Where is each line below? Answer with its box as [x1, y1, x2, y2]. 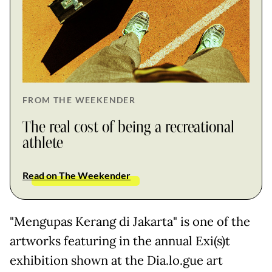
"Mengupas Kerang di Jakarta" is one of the [10, 213, 250, 229]
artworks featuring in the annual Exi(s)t [10, 233, 230, 249]
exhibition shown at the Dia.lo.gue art [10, 252, 223, 268]
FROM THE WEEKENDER [22, 94, 136, 105]
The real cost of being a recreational [22, 119, 234, 135]
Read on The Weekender [22, 169, 131, 181]
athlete [22, 135, 63, 151]
